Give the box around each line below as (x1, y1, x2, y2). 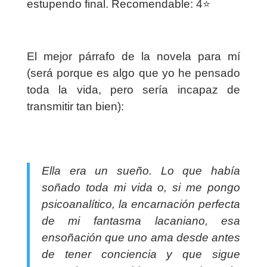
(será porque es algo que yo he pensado (26, 67, 241, 80)
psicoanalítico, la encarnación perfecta (41, 198, 241, 211)
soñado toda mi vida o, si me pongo (41, 181, 241, 194)
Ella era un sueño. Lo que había (41, 164, 241, 178)
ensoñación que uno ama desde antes (41, 231, 241, 244)
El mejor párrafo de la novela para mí (26, 50, 241, 63)
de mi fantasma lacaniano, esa (41, 215, 241, 228)
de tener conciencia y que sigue (41, 248, 241, 261)
